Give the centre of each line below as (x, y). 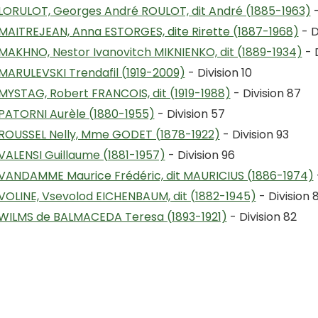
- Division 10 (218, 73)
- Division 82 (262, 217)
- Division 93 (254, 135)
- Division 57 (190, 114)
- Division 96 (200, 155)
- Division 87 (265, 93)
